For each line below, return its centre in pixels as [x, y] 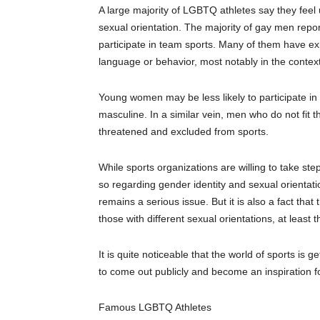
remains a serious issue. [154, 202]
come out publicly [149, 272]
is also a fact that [277, 202]
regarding [134, 185]
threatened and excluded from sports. [184, 132]
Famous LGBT [132, 307]
